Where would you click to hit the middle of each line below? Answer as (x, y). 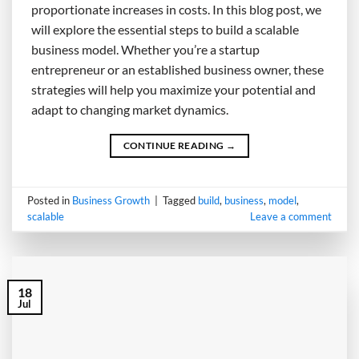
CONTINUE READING (174, 145)
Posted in (50, 201)
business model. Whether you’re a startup (145, 49)
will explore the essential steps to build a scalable (165, 29)
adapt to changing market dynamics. (130, 109)
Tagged (181, 201)
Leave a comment (290, 217)
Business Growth (111, 201)
